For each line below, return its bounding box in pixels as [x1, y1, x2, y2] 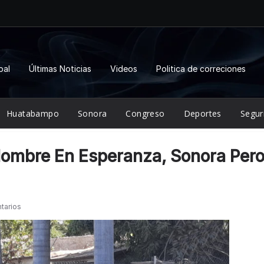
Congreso [126, 107, 165, 119]
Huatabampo [6, 107, 60, 119]
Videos [110, 63, 137, 74]
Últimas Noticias [29, 63, 91, 74]
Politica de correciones [156, 63, 246, 74]
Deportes [183, 107, 222, 119]
